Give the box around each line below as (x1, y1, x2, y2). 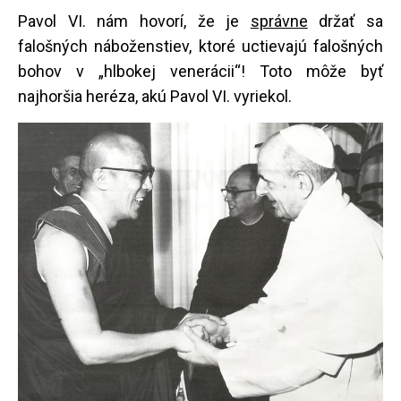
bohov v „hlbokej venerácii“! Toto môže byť (18, 61, 383, 81)
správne (250, 11, 308, 30)
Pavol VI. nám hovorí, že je (18, 11, 251, 30)
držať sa (307, 11, 383, 30)
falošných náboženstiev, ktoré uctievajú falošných (18, 36, 383, 55)
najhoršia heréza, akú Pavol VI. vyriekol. (18, 86, 292, 106)
